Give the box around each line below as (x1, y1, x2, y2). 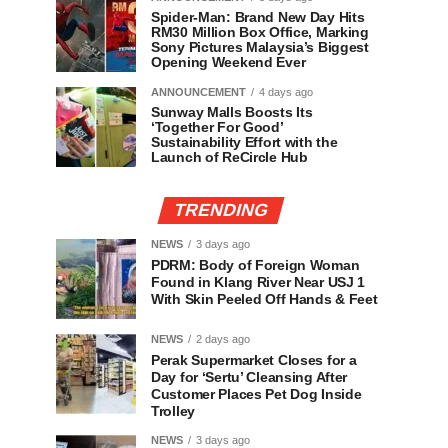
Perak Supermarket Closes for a (151, 352, 357, 368)
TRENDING (171, 200, 271, 220)
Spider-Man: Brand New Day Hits (151, 9, 365, 25)
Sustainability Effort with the (151, 134, 338, 150)
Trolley (151, 403, 195, 419)
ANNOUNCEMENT (151, 86, 246, 98)
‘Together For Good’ (151, 119, 283, 135)
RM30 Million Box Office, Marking (151, 24, 369, 40)
